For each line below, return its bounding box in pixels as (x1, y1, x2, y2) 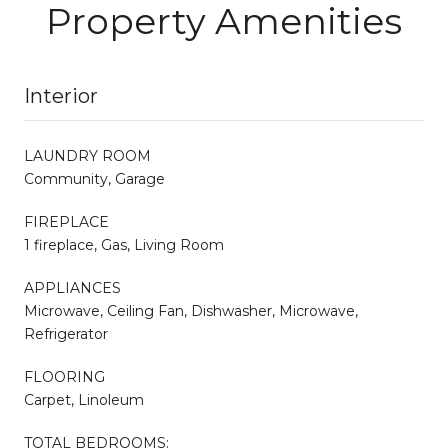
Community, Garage (24, 169, 165, 188)
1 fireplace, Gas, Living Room (24, 235, 224, 254)
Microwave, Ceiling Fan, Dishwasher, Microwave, (24, 301, 358, 320)
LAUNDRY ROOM (24, 146, 151, 165)
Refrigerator (24, 324, 108, 343)
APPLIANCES (24, 278, 121, 297)
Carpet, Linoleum (24, 390, 144, 409)
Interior (24, 83, 98, 108)
